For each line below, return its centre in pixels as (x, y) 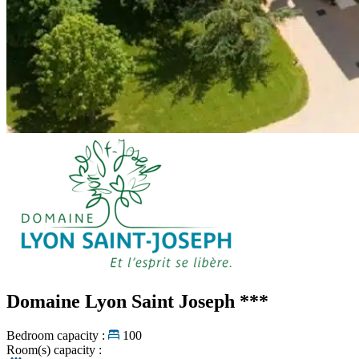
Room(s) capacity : (54, 350)
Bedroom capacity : (56, 336)
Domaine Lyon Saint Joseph (123, 302)
